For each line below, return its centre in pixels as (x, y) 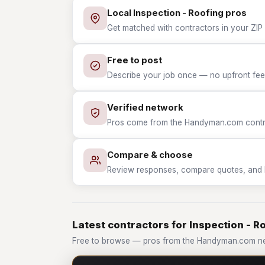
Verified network (145, 108)
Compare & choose (150, 155)
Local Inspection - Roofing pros (177, 13)
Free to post (135, 60)
